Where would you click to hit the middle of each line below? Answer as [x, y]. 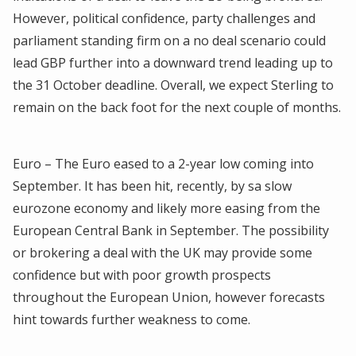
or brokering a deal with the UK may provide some [163, 252]
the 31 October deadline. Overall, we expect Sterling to [173, 85]
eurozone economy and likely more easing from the [166, 208]
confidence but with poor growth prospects [142, 275]
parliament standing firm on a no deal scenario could [169, 40]
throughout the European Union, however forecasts [169, 297]
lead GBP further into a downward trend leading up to [173, 62]
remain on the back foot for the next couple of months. [177, 107]
